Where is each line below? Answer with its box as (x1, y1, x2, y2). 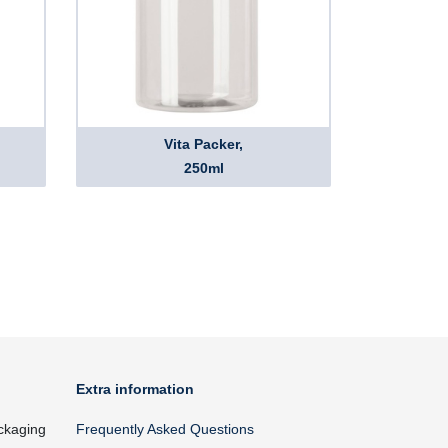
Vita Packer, (164, 136, 243, 152)
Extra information (76, 381, 194, 397)
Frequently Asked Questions (76, 421, 254, 437)
